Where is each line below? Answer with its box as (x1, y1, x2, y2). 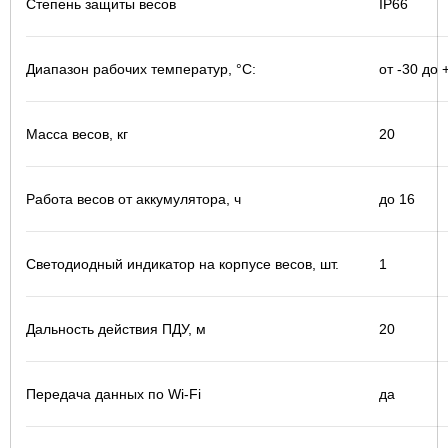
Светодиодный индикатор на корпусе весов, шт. (26, 256, 339, 272)
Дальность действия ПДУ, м (26, 321, 206, 337)
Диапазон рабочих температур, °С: (26, 61, 256, 77)
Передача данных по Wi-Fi (26, 386, 201, 402)
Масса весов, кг (26, 126, 128, 142)
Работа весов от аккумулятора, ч (26, 191, 241, 207)
